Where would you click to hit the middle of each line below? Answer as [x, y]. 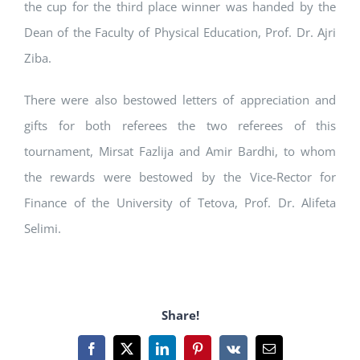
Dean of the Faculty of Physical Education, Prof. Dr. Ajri [180, 33]
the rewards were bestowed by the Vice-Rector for [180, 177]
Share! [180, 315]
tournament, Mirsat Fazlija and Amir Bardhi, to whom [180, 151]
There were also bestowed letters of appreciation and [180, 100]
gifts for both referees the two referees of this [180, 126]
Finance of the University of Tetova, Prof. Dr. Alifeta [180, 203]
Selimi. [43, 229]
